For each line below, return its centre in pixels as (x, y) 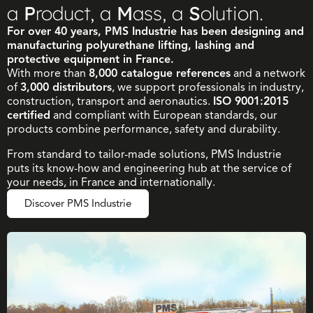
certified (29, 116)
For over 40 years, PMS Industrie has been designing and (155, 32)
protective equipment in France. (90, 60)
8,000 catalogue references (160, 74)
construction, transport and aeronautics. (110, 102)
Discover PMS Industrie (78, 204)
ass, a (161, 14)
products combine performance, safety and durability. (144, 130)
